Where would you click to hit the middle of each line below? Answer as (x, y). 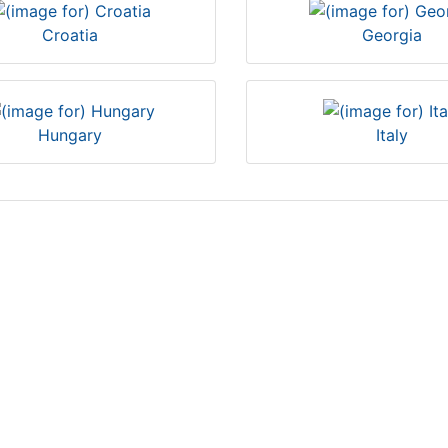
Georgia (391, 35)
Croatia (69, 35)
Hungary (69, 134)
